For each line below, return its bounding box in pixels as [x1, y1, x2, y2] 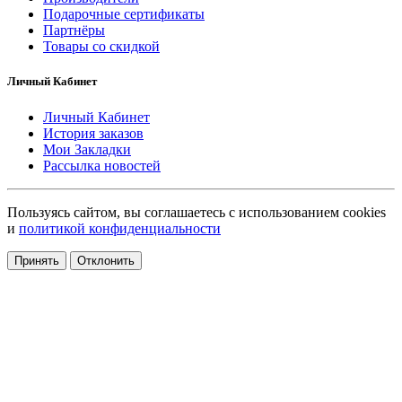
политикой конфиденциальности [19, 220, 221, 236]
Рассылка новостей [43, 157, 161, 173]
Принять [14, 253, 59, 267]
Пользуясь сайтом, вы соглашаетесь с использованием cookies [7, 204, 386, 220]
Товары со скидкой [43, 39, 160, 55]
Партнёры [43, 22, 105, 39]
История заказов [43, 125, 144, 141]
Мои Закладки [43, 141, 131, 157]
